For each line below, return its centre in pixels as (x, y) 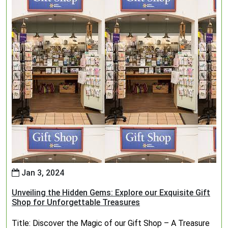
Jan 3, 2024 (42, 173)
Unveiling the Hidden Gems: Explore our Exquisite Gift (111, 193)
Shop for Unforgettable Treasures (76, 202)
